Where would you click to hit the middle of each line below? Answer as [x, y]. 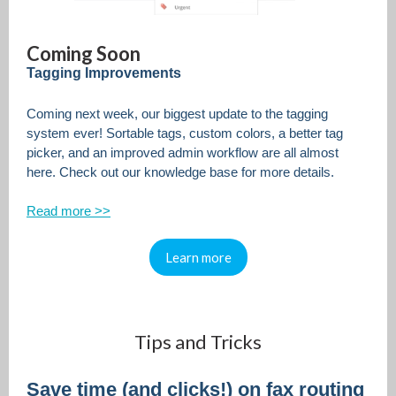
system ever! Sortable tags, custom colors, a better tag [185, 133]
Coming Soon [84, 53]
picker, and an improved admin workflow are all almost [183, 152]
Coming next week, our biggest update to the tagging [177, 114]
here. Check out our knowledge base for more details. [182, 172]
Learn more [198, 257]
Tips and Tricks [198, 342]
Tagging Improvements [104, 73]
